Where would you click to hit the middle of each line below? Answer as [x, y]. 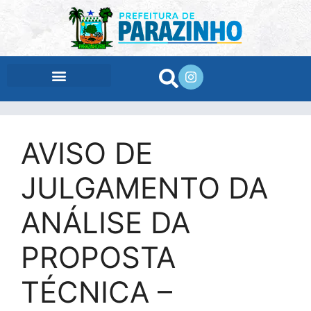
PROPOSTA [98, 258]
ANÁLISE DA [106, 223]
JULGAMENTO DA [144, 188]
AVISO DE [87, 153]
